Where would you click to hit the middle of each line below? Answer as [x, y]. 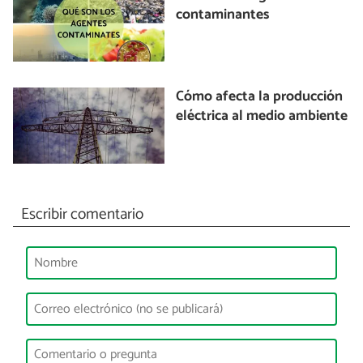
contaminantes [223, 15]
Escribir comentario [82, 214]
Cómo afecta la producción [260, 97]
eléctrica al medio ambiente [262, 117]
